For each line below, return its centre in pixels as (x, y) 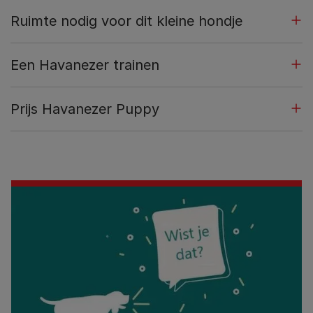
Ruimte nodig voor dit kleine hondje (126, 21)
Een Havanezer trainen (85, 65)
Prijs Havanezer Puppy (85, 109)
